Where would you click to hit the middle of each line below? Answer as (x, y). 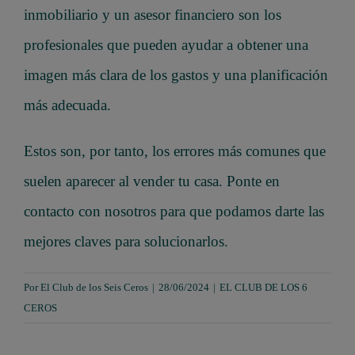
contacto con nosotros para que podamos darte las (174, 211)
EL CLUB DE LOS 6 (263, 287)
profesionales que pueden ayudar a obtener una (166, 44)
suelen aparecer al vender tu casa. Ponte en (152, 181)
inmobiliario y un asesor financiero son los (153, 14)
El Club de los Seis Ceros (94, 287)
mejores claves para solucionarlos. (126, 241)
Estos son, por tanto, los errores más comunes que (175, 151)
